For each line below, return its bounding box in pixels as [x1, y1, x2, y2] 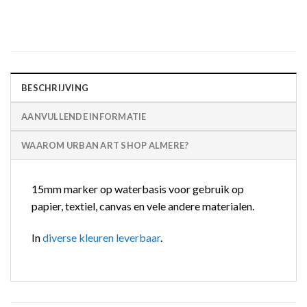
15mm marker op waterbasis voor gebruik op [32, 182, 244, 196]
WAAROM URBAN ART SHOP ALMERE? [21, 140, 189, 151]
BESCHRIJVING [21, 82, 89, 94]
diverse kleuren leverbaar [42, 231, 160, 245]
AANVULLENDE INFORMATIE [21, 111, 147, 123]
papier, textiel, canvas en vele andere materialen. [32, 199, 254, 213]
